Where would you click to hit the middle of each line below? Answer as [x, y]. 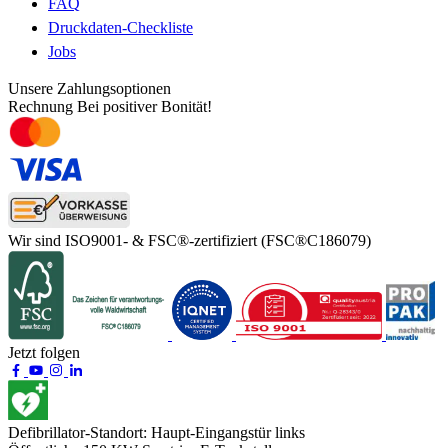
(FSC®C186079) [316, 240]
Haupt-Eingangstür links [228, 432]
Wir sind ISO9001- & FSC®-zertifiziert [132, 240]
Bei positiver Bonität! [144, 106]
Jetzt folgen [44, 352]
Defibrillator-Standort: [77, 432]
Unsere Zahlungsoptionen [89, 88]
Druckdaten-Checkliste [120, 27]
